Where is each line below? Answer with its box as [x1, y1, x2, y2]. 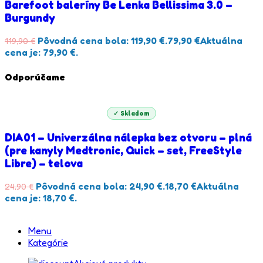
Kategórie [28, 237, 68, 249]
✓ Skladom [113, 109, 150, 117]
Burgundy [5, 11, 55, 24]
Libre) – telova [5, 156, 83, 170]
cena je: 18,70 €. [5, 192, 77, 204]
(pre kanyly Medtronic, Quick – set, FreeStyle [5, 143, 242, 157]
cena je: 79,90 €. [5, 46, 78, 59]
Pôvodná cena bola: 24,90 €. [36, 180, 165, 193]
